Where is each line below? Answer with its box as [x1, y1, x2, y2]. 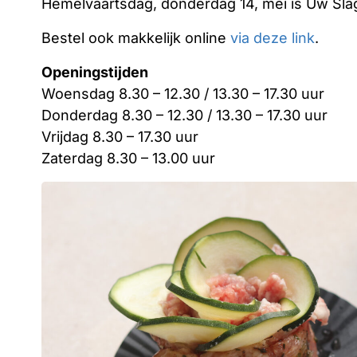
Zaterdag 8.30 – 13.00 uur [41, 149, 215, 167]
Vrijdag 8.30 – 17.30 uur [41, 127, 198, 145]
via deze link [230, 29, 315, 46]
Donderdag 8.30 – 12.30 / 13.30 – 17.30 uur [41, 106, 328, 124]
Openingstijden [41, 63, 148, 80]
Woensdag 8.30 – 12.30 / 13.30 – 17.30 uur [41, 84, 324, 102]
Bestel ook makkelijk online [41, 29, 230, 46]
